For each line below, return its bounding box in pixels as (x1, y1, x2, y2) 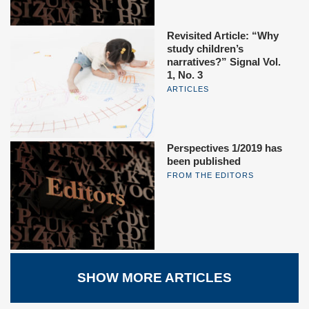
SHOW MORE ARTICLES (77, 270, 232, 285)
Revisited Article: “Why (167, 30, 279, 42)
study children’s (167, 43, 243, 55)
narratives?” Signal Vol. (167, 56, 281, 68)
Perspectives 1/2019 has (167, 141, 282, 154)
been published (167, 154, 241, 167)
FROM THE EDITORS (167, 170, 254, 179)
